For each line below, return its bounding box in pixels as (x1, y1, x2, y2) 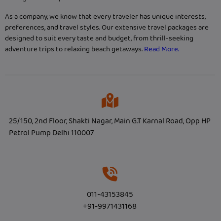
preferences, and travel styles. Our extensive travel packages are (5, 22, 209, 34)
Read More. (144, 43, 179, 56)
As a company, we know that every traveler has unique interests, (5, 11, 206, 23)
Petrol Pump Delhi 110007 (9, 127, 94, 140)
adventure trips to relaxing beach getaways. (5, 43, 144, 56)
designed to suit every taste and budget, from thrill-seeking (5, 33, 193, 45)
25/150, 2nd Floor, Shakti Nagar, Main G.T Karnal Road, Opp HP (9, 115, 211, 128)
